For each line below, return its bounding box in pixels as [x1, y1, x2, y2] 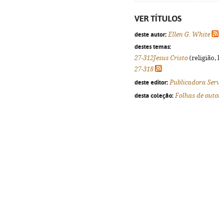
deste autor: [134, 30, 167, 38]
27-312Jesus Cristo [134, 54, 188, 62]
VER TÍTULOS [134, 14, 182, 23]
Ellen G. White [168, 31, 210, 38]
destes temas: [134, 43, 171, 50]
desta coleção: [134, 91, 174, 99]
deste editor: [134, 78, 168, 86]
